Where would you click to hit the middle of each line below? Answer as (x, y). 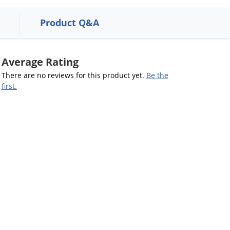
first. (9, 86)
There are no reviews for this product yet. (74, 75)
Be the (157, 75)
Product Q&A (70, 22)
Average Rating (40, 62)
